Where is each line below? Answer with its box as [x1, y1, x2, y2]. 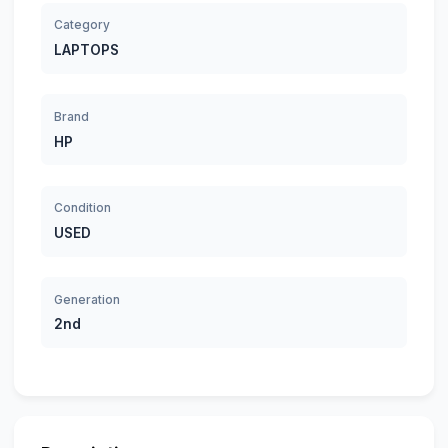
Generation [54, 291, 121, 307]
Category [54, 17, 111, 33]
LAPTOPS [54, 42, 120, 59]
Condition [54, 200, 112, 216]
